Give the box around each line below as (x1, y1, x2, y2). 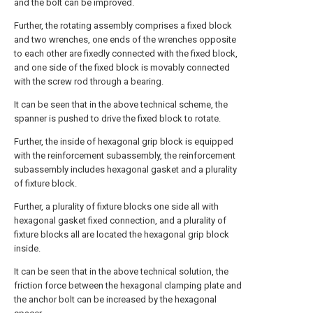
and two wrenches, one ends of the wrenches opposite (14, 34, 236, 45)
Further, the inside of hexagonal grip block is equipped (14, 136, 233, 147)
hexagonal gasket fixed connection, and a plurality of (14, 215, 226, 226)
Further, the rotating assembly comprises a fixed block (14, 20, 232, 31)
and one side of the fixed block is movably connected (14, 62, 230, 73)
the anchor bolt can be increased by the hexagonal (14, 294, 217, 305)
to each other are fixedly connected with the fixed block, (14, 48, 238, 59)
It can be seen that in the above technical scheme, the (14, 99, 228, 110)
